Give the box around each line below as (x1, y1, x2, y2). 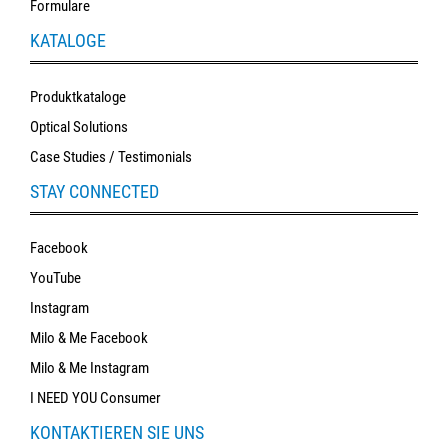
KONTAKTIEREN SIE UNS (30, 422, 204, 444)
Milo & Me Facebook (30, 329, 148, 348)
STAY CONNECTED (30, 181, 159, 203)
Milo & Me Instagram (30, 359, 149, 378)
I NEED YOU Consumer (30, 389, 161, 408)
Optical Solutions (30, 118, 128, 137)
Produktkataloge (30, 88, 126, 107)
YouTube (30, 269, 81, 288)
